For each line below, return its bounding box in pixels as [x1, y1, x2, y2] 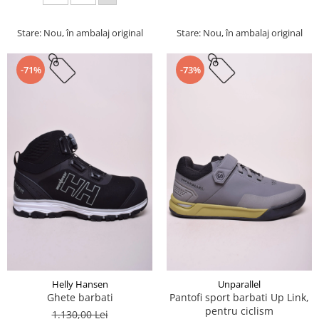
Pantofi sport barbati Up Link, [169, 291, 309, 305]
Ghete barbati [46, 291, 113, 305]
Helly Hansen [51, 278, 108, 291]
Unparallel [218, 278, 261, 291]
